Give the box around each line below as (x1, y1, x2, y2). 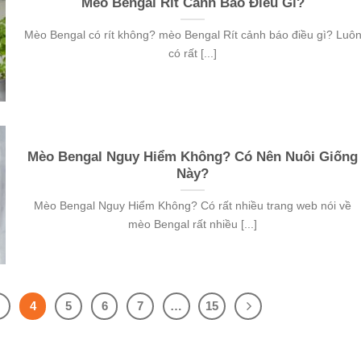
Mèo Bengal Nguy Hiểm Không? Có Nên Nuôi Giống (27, 149, 359, 165)
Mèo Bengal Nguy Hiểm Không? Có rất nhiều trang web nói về (34, 199, 352, 213)
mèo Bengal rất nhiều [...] (128, 218, 258, 231)
